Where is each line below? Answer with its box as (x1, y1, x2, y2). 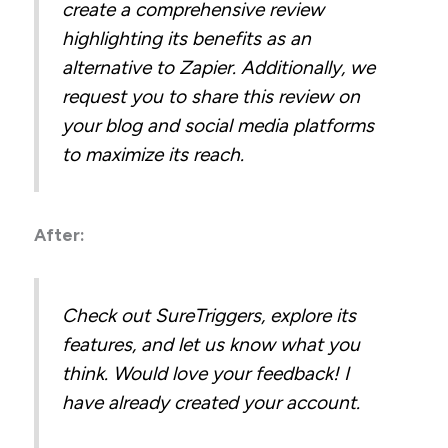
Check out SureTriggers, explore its (62, 304, 357, 328)
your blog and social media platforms (62, 114, 375, 138)
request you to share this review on (62, 85, 361, 109)
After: (34, 224, 90, 245)
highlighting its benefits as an (62, 27, 312, 51)
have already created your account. (62, 391, 366, 415)
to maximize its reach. (62, 143, 245, 167)
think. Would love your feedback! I (62, 362, 350, 386)
